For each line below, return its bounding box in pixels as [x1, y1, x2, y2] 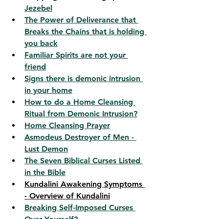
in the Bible [24, 168, 66, 177]
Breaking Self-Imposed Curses [24, 203, 135, 213]
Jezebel [24, 3, 52, 13]
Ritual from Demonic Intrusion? [24, 109, 137, 119]
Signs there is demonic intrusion [24, 74, 143, 84]
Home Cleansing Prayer [24, 121, 110, 131]
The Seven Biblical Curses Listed [24, 156, 143, 166]
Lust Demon [24, 144, 68, 154]
